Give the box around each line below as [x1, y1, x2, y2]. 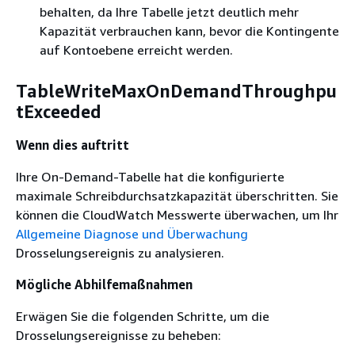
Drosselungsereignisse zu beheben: [16, 326, 221, 343]
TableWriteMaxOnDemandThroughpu [16, 81, 337, 101]
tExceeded [16, 101, 101, 122]
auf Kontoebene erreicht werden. [40, 41, 233, 58]
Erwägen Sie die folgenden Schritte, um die [16, 307, 269, 324]
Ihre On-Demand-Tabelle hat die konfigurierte [16, 168, 284, 185]
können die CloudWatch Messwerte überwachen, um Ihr [16, 206, 338, 223]
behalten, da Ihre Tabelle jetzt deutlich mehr [40, 3, 299, 20]
